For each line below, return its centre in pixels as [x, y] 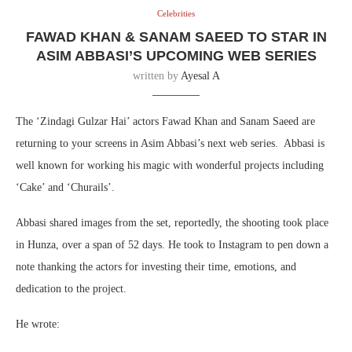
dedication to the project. [71, 288]
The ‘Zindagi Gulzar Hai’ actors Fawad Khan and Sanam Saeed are [165, 121]
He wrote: [38, 324]
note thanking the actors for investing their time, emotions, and [156, 266]
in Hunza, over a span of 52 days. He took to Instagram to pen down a [172, 244]
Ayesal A [200, 75]
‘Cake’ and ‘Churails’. [65, 187]
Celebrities [176, 13]
